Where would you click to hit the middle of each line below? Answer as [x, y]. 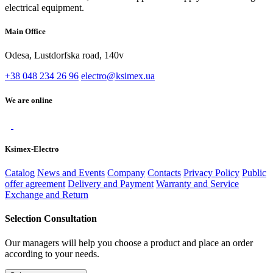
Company [126, 173]
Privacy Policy [211, 173]
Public [254, 173]
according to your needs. [52, 253]
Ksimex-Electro [32, 149]
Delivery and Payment [111, 184]
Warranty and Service [197, 184]
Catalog [20, 173]
